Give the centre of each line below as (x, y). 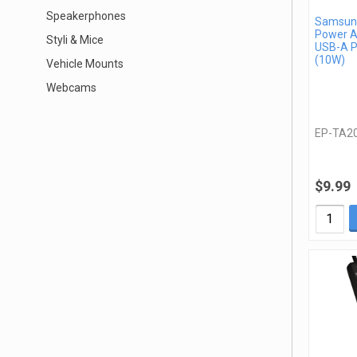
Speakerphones (86, 16)
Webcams (71, 88)
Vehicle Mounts (85, 64)
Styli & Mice (75, 40)
